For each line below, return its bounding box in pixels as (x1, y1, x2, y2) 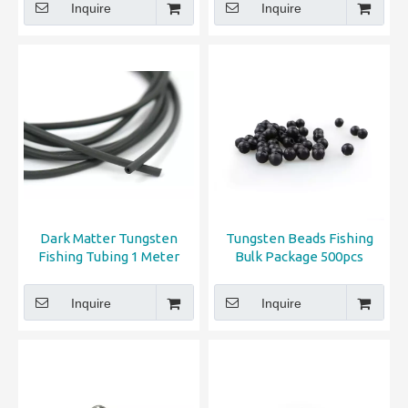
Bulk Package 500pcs (235, 249, 363, 264)
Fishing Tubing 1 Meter (38, 249, 179, 264)
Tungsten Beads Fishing (225, 230, 373, 246)
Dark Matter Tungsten (40, 230, 178, 246)
